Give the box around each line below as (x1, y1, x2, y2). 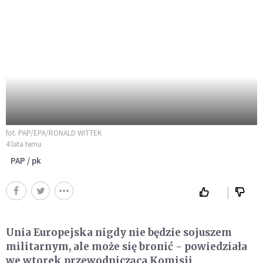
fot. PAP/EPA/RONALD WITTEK (6, 128, 102, 139)
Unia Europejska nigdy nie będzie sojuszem (6, 226, 232, 240)
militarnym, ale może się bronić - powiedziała (6, 240, 247, 254)
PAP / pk (11, 155, 41, 167)
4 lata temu (6, 139, 42, 150)
